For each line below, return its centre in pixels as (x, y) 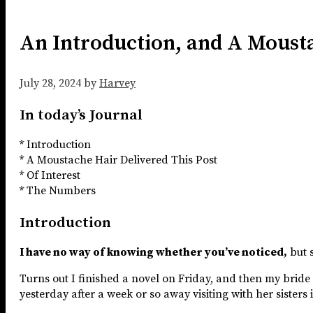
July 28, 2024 (50, 83)
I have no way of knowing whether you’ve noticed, (153, 252)
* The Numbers (58, 190)
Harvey (117, 83)
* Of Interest (50, 175)
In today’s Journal (81, 115)
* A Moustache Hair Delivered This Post (118, 160)
